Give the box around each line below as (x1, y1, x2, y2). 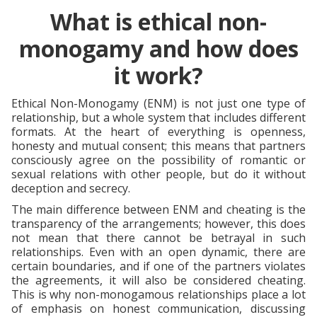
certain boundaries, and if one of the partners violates (11, 258, 306, 274)
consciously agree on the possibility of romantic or (11, 151, 306, 168)
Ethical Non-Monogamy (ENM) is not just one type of (11, 95, 306, 111)
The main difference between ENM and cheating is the (11, 201, 306, 217)
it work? (114, 59, 203, 91)
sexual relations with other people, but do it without (11, 166, 306, 182)
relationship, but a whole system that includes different (11, 109, 306, 125)
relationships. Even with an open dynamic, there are (11, 243, 306, 260)
